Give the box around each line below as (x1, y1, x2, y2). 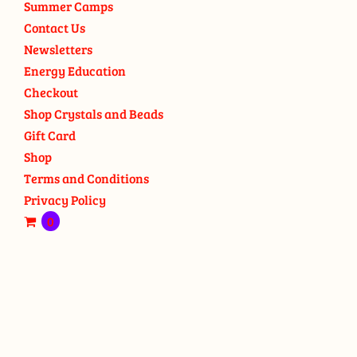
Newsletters (24, 41, 92, 57)
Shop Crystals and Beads (24, 105, 163, 122)
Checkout (24, 84, 78, 100)
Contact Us (24, 19, 85, 36)
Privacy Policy (24, 191, 106, 208)
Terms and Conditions (24, 170, 149, 186)
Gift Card (24, 127, 76, 143)
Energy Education (24, 62, 126, 79)
